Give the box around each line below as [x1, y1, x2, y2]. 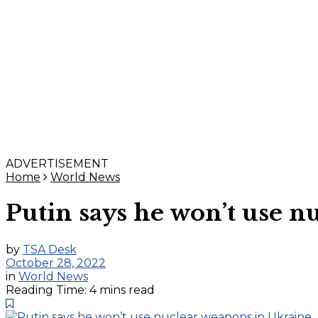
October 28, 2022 [6, 256, 106, 270]
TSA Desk [23, 242, 77, 256]
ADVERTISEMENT [6, 157, 109, 170]
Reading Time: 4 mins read [6, 283, 155, 297]
